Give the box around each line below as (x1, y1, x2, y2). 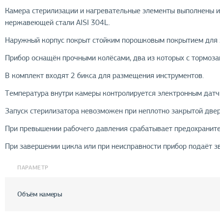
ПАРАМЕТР (17, 164, 49, 171)
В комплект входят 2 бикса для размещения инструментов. (5, 71, 204, 81)
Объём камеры (17, 190, 62, 198)
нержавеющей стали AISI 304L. (5, 18, 110, 27)
